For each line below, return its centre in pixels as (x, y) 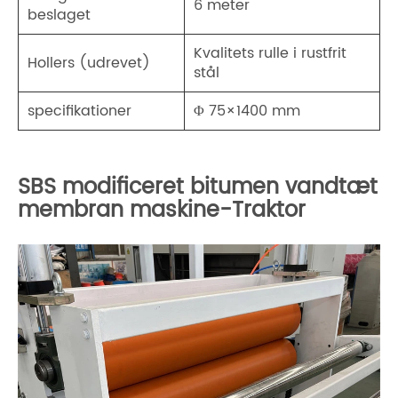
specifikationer (80, 111)
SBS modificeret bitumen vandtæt (198, 188)
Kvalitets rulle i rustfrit (270, 54)
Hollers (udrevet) (89, 64)
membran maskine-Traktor (162, 211)
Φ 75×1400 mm (247, 111)
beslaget (59, 16)
